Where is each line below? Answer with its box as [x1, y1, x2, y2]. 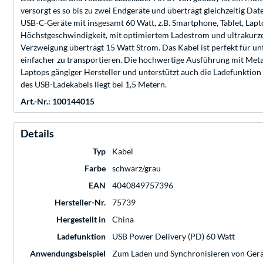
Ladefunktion [57, 231, 106, 242]
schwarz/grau [112, 163, 161, 174]
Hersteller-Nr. [55, 197, 106, 208]
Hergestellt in [56, 214, 106, 225]
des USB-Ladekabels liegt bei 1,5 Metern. [21, 79, 167, 90]
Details [21, 127, 54, 140]
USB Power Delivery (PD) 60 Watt [112, 231, 235, 242]
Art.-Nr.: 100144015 [21, 96, 95, 107]
